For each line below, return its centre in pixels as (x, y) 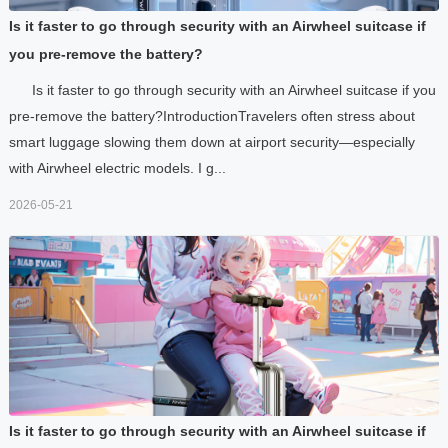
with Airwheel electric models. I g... (117, 167)
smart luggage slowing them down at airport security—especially (211, 141)
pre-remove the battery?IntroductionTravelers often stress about (211, 115)
